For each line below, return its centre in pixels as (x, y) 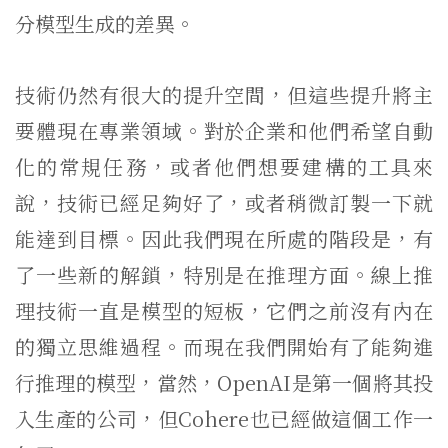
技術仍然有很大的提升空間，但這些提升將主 (224, 94)
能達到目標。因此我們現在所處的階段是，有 (224, 238)
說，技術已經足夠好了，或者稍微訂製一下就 (224, 202)
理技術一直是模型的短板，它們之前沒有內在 (224, 310)
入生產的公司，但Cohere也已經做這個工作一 (224, 418)
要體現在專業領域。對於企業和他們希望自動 (224, 130)
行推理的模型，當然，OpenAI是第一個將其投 (224, 382)
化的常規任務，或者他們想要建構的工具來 (224, 166)
